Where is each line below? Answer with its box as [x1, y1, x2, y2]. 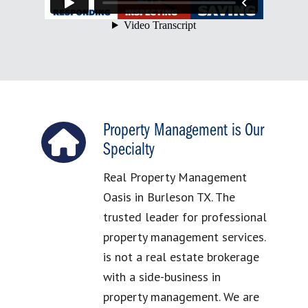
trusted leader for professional [102, 209, 267, 225]
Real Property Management [102, 169, 247, 186]
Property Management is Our [102, 122, 264, 141]
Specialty [102, 141, 155, 160]
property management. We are [102, 289, 259, 305]
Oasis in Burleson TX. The [102, 189, 235, 206]
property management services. [102, 229, 265, 245]
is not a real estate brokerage [102, 249, 259, 265]
